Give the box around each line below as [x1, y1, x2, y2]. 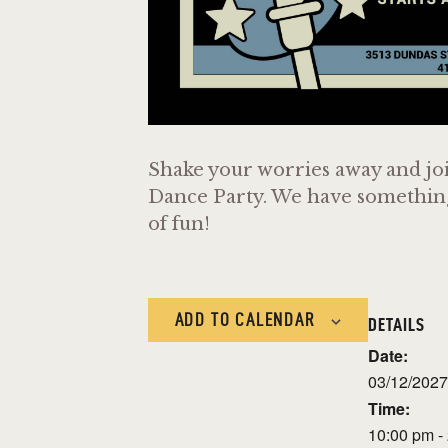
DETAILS [368, 313, 425, 335]
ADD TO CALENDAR [174, 309, 315, 329]
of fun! [148, 212, 210, 235]
